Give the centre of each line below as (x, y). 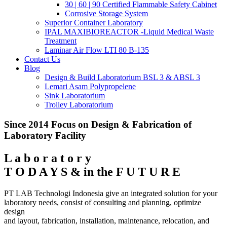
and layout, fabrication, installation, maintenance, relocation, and (107, 220)
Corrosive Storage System (106, 13)
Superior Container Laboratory (94, 23)
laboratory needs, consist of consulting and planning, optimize (103, 202)
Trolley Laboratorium (79, 105)
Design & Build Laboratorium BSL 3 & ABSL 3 (122, 77)
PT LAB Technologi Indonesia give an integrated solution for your (111, 193)
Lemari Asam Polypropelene (90, 86)
